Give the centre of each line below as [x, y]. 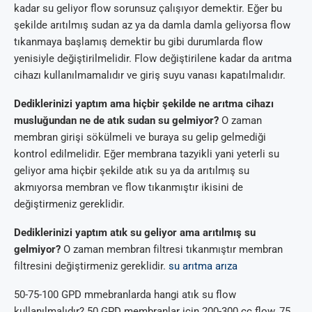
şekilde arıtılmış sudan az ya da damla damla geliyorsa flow [152, 25]
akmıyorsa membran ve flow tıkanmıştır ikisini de [128, 188]
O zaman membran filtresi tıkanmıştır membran [172, 250]
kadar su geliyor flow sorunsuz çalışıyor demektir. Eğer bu [148, 9]
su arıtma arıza [203, 266]
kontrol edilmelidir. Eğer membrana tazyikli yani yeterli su [147, 154]
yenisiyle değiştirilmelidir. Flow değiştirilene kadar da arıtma [153, 59]
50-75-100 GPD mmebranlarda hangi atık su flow [125, 295]
